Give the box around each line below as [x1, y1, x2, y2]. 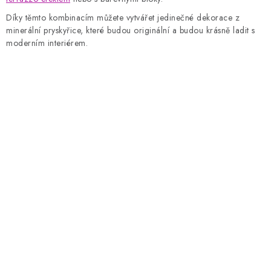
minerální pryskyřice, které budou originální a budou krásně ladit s [6, 24, 255, 37]
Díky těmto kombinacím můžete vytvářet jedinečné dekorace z [6, 11, 240, 24]
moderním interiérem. [6, 37, 88, 50]
